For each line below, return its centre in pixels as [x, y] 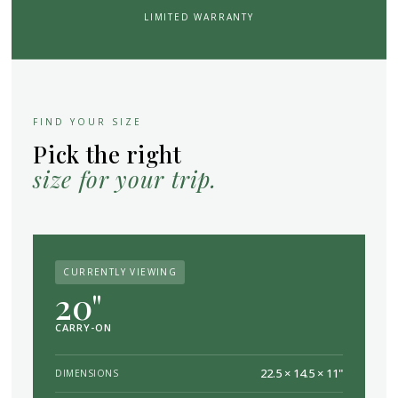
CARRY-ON [84, 328]
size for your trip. [125, 179]
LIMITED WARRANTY [199, 17]
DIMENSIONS [87, 374]
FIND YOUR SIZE [88, 122]
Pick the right [107, 155]
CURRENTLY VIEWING [120, 272]
